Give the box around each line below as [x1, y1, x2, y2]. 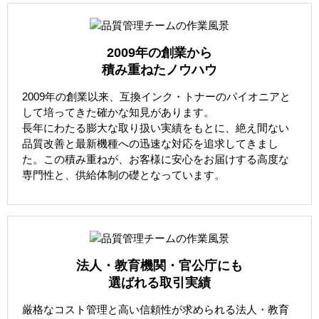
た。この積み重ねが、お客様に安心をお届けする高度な [22, 153, 289, 166]
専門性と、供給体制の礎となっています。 [22, 169, 225, 182]
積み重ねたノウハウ [102, 63, 217, 78]
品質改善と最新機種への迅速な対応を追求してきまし [22, 137, 278, 150]
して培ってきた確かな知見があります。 [22, 106, 214, 119]
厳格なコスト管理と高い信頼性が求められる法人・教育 [22, 303, 289, 316]
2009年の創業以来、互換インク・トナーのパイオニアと [22, 90, 291, 103]
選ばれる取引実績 [108, 276, 211, 291]
